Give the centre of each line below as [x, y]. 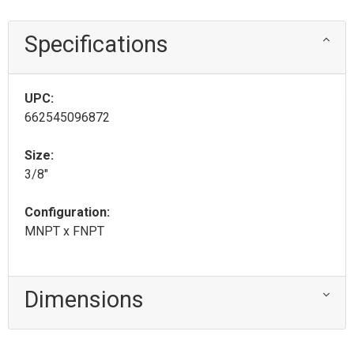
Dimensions [84, 300]
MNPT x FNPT [64, 232]
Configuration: [67, 213]
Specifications [96, 45]
